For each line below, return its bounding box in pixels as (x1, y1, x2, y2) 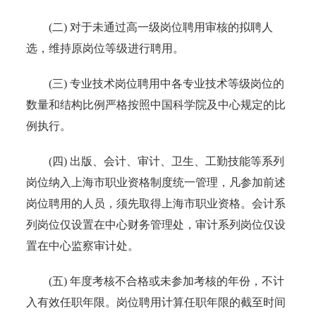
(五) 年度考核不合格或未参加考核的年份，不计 (26, 274, 285, 287)
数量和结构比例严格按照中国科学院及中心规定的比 (26, 98, 286, 111)
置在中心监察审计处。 (26, 239, 140, 252)
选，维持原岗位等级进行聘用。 (26, 42, 185, 54)
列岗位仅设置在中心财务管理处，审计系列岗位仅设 (26, 218, 286, 231)
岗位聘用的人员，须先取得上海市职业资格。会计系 (26, 197, 286, 209)
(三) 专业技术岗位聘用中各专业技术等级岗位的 (26, 77, 285, 90)
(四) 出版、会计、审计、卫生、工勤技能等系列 (26, 154, 285, 167)
